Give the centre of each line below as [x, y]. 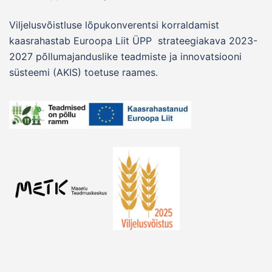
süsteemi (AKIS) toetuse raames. [83, 73]
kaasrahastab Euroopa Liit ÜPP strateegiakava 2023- [133, 41]
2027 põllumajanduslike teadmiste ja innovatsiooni [125, 57]
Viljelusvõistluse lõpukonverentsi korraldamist [114, 25]
